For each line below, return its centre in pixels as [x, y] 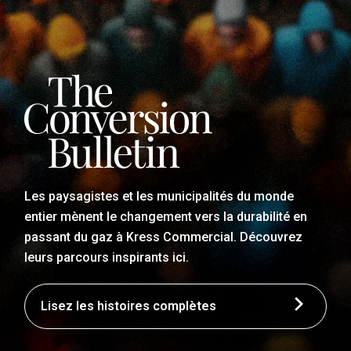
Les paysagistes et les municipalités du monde [159, 197]
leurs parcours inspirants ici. [107, 258]
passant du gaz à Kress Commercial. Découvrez [164, 237]
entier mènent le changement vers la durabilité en [166, 217]
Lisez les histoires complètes [129, 306]
